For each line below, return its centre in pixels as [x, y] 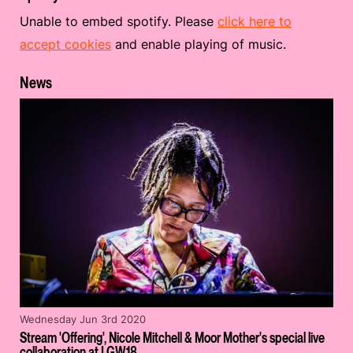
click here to [255, 21]
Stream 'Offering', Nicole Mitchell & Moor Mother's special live [172, 338]
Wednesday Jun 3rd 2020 [83, 319]
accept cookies [65, 44]
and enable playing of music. [199, 44]
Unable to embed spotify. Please [119, 21]
